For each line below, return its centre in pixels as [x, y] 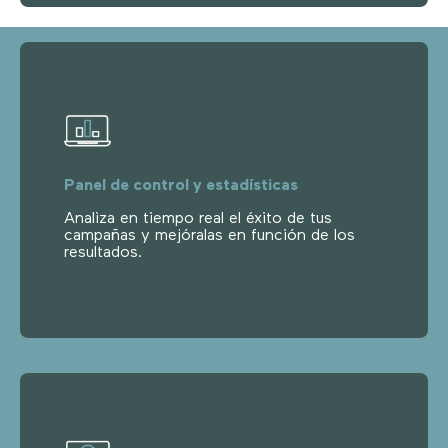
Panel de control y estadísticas [181, 185]
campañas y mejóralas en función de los [209, 235]
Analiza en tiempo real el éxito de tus [198, 218]
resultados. [103, 252]
